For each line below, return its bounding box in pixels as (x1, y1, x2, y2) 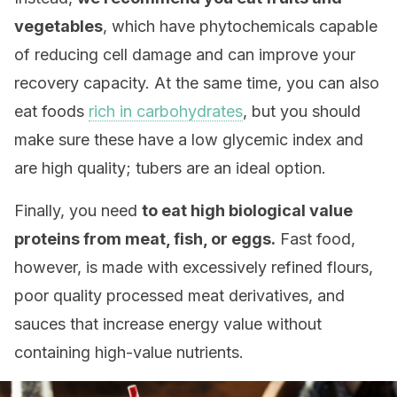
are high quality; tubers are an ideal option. (14, 159, 326, 177)
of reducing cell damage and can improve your (14, 45, 355, 64)
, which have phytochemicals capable (103, 17, 378, 35)
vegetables (14, 17, 103, 35)
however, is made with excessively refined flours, (14, 258, 373, 276)
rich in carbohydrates (89, 102, 243, 121)
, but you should (243, 102, 361, 121)
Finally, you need (14, 201, 142, 220)
